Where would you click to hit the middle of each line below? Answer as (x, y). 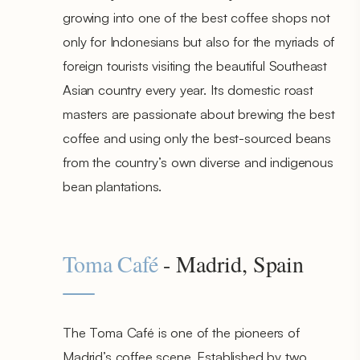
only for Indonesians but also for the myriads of (199, 41)
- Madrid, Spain (231, 263)
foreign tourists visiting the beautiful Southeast (195, 65)
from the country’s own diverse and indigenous (198, 162)
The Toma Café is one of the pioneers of (181, 332)
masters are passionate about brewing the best (199, 113)
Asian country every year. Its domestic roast (188, 89)
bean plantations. (112, 186)
